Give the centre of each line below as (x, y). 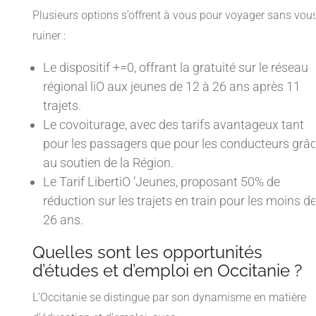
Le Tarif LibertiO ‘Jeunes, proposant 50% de (162, 182)
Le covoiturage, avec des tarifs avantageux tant (174, 125)
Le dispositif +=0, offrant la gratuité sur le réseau (176, 68)
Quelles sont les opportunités (147, 253)
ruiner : (49, 36)
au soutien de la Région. (108, 163)
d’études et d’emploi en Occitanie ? (167, 271)
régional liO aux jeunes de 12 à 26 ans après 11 (172, 87)
